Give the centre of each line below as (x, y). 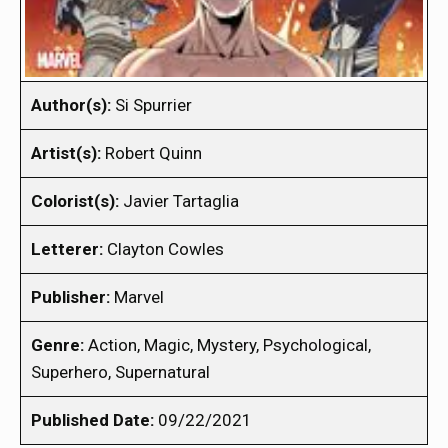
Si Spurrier (151, 104)
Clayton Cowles (163, 248)
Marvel (137, 296)
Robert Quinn (151, 152)
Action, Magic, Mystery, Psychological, (227, 344)
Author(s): (71, 104)
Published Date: (92, 419)
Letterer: (67, 248)
